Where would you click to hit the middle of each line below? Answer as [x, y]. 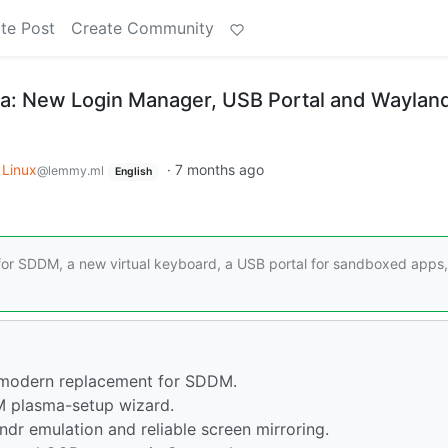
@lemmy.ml [70, 170]
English [133, 171]
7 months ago [219, 169]
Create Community [142, 28]
